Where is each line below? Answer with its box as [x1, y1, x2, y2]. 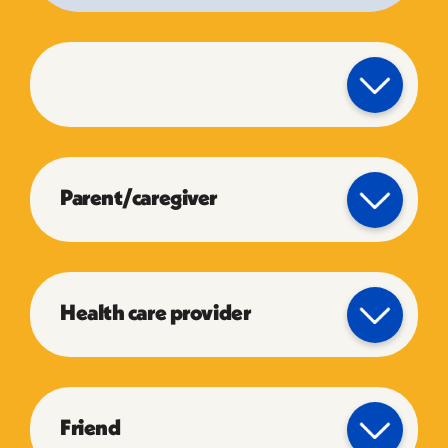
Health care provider [60, 302, 251, 326]
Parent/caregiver [60, 187, 217, 211]
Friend [60, 417, 121, 441]
